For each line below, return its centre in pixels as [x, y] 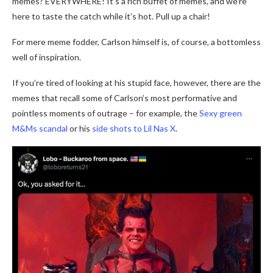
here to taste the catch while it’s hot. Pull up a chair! [111, 16]
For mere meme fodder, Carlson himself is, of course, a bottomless [136, 41]
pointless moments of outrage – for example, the [106, 113]
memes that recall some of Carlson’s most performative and [125, 97]
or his [80, 128]
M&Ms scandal [40, 128]
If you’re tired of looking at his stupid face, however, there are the [136, 82]
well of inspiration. [47, 57]
